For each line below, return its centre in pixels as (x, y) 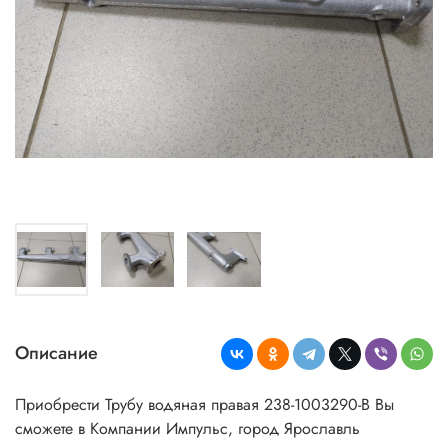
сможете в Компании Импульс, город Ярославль (187, 428)
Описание (56, 353)
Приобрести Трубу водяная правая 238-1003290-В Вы (204, 404)
